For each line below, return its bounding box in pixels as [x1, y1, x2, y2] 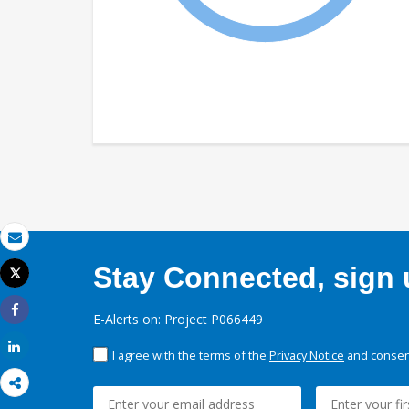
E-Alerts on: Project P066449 [93, 310, 263, 329]
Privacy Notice [269, 347, 344, 364]
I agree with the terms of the [112, 347, 269, 364]
